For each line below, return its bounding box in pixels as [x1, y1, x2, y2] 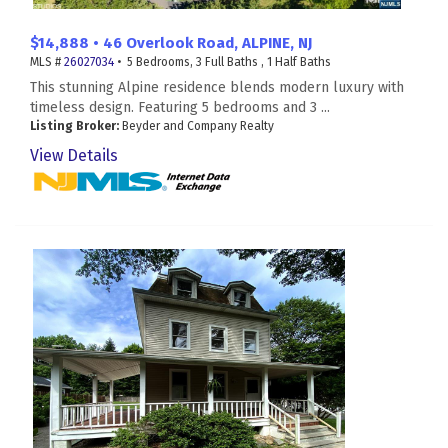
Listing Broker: [30, 119, 119, 134]
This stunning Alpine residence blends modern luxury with [30, 79, 404, 97]
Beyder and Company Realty [119, 119, 274, 134]
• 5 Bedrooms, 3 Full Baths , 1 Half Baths [114, 55, 331, 70]
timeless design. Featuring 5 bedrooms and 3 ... [30, 99, 330, 117]
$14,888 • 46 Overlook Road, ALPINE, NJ [30, 34, 312, 53]
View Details [30, 146, 118, 166]
